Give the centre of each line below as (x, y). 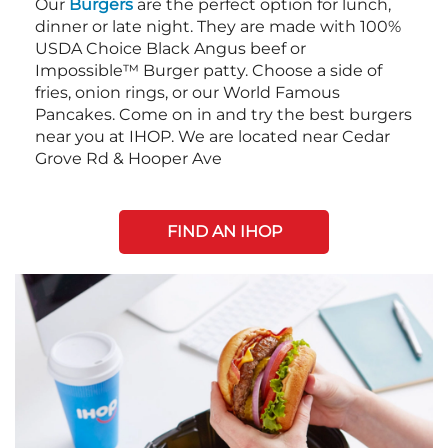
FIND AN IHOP (224, 231)
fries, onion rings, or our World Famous (187, 92)
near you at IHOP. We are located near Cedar (212, 136)
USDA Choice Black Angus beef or (170, 48)
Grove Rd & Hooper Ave (128, 158)
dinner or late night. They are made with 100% (218, 26)
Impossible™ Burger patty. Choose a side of (208, 70)
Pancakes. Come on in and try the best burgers (223, 114)
